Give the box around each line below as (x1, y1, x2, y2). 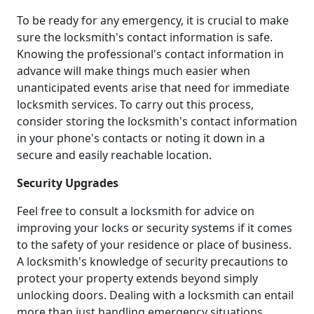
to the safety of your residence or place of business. (17, 236, 292, 252)
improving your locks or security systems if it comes (17, 219, 292, 235)
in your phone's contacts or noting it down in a (17, 130, 265, 146)
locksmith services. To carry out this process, (17, 96, 254, 112)
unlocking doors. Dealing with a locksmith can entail (17, 287, 294, 303)
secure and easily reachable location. (17, 146, 212, 163)
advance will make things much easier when (17, 62, 250, 78)
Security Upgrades (17, 175, 118, 191)
